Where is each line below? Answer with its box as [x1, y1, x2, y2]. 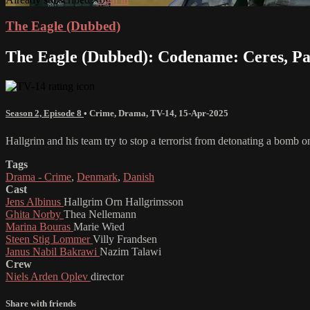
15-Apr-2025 [179, 108, 228, 119]
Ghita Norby [6, 208, 64, 220]
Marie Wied [73, 220, 125, 232]
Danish [123, 170, 154, 183]
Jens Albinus [6, 195, 64, 208]
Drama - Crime [6, 170, 71, 183]
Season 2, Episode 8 [6, 108, 84, 119]
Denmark [77, 170, 118, 183]
